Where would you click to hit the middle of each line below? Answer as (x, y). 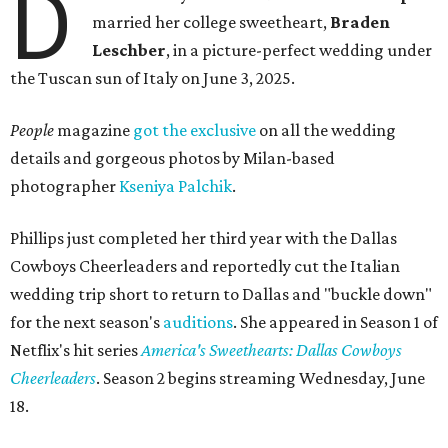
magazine (93, 130)
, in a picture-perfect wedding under (299, 50)
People (32, 130)
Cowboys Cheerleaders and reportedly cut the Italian (205, 266)
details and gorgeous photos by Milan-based (172, 158)
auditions (198, 322)
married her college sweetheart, (211, 22)
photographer (64, 186)
